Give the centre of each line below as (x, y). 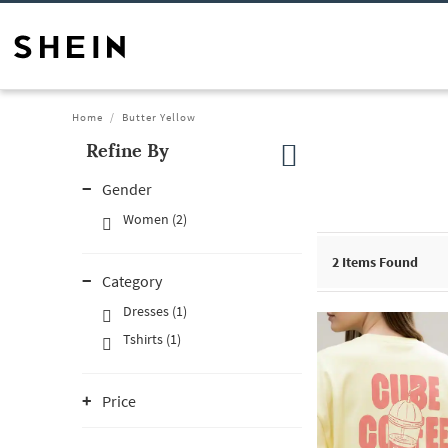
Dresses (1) (155, 311)
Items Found (378, 262)
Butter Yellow (159, 117)
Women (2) (155, 219)
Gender (127, 189)
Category (132, 281)
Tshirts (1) (152, 339)
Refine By (127, 150)
